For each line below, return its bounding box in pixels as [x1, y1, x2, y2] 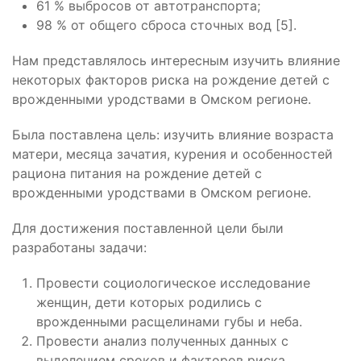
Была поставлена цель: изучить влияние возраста [12, 127, 334, 143]
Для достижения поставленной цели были [12, 220, 284, 236]
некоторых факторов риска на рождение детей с [12, 72, 330, 88]
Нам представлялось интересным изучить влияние [12, 52, 340, 68]
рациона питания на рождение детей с [12, 165, 262, 181]
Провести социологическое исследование [36, 275, 310, 291]
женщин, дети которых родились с [36, 294, 262, 310]
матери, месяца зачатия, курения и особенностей [12, 146, 333, 162]
